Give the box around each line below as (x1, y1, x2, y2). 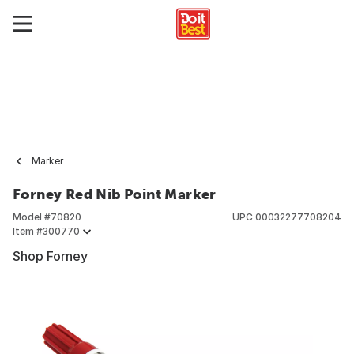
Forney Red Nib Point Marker (13, 186, 217, 202)
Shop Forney (13, 248, 88, 264)
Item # (13, 225, 43, 237)
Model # (13, 211, 51, 223)
